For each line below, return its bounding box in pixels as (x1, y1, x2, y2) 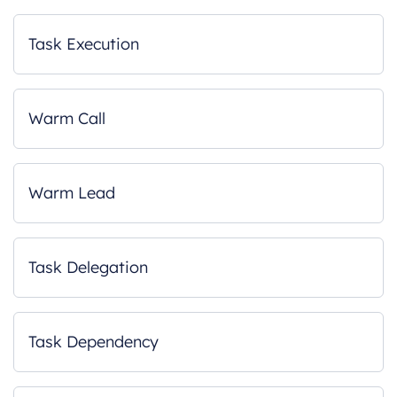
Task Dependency (28, 331, 159, 352)
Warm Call (28, 108, 105, 128)
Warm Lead (28, 183, 115, 203)
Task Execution (28, 34, 139, 54)
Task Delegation (28, 257, 148, 277)
